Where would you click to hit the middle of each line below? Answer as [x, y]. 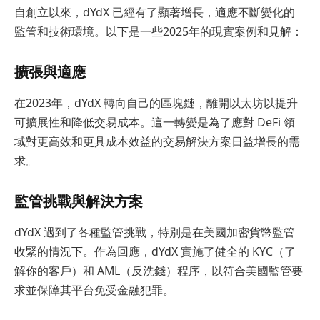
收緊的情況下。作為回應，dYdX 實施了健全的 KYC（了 [155, 251]
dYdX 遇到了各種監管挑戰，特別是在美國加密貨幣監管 [155, 232]
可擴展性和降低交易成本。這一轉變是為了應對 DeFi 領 [155, 122]
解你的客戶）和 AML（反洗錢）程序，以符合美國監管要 [159, 270]
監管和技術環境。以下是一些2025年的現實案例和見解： [159, 31]
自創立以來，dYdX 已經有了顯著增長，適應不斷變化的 [155, 12]
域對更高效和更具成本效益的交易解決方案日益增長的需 [157, 141]
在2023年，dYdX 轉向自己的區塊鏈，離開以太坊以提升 [156, 102]
